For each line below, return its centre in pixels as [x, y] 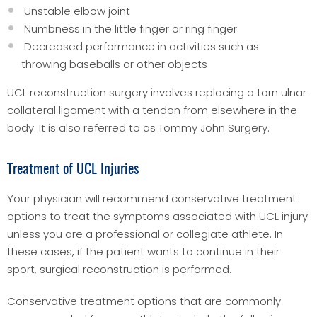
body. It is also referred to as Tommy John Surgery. [138, 127]
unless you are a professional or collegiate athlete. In [145, 234]
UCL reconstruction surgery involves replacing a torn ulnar [157, 92]
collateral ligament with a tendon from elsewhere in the [152, 110]
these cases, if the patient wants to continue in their [143, 251]
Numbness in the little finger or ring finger [129, 28]
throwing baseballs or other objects [114, 64]
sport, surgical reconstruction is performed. [119, 269]
